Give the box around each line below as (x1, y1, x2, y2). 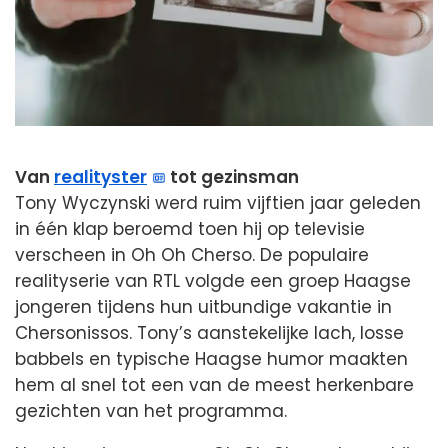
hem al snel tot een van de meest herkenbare (15, 373, 414, 398)
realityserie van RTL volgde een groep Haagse (15, 269, 411, 294)
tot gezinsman (166, 165, 300, 190)
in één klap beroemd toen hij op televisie (15, 217, 365, 242)
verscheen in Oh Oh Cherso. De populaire (15, 243, 369, 268)
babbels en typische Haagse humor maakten (15, 347, 408, 372)
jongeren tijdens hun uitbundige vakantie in (15, 295, 392, 320)
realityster (54, 165, 147, 190)
